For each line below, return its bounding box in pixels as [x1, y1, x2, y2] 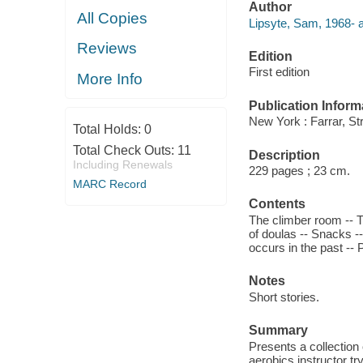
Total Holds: [72, 122, 144, 136]
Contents [248, 197, 305, 211]
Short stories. [248, 289, 319, 304]
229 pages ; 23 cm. [248, 164, 350, 178]
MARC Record [72, 177, 147, 190]
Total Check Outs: [72, 143, 177, 157]
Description [248, 147, 320, 162]
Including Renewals [72, 158, 173, 171]
